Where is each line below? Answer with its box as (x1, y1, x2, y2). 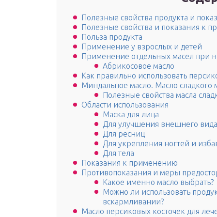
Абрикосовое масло (103, 62, 174, 71)
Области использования (81, 100, 169, 109)
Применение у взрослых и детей (81, 42, 202, 51)
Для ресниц (103, 129, 145, 139)
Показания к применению (81, 158, 178, 168)
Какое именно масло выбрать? (103, 178, 214, 187)
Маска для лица (103, 110, 159, 119)
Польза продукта (81, 32, 142, 42)
